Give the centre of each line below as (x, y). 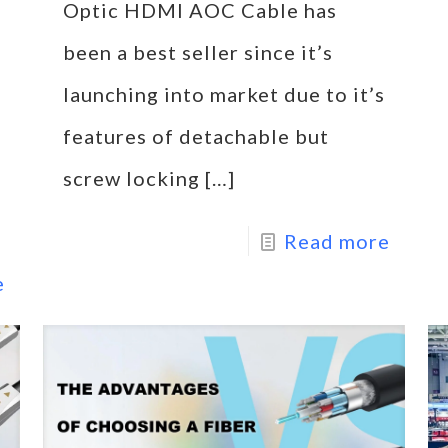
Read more (336, 241)
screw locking (131, 178)
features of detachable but (195, 136)
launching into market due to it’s (223, 94)
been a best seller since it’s (197, 52)
